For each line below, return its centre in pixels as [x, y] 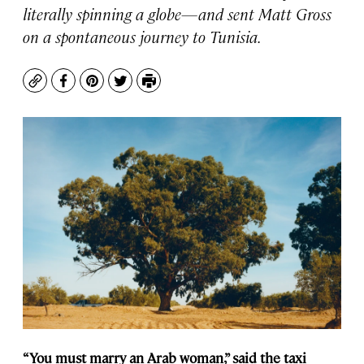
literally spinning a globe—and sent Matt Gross [177, 13]
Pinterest [121, 89]
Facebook [93, 89]
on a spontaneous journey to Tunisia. [142, 36]
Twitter [143, 89]
